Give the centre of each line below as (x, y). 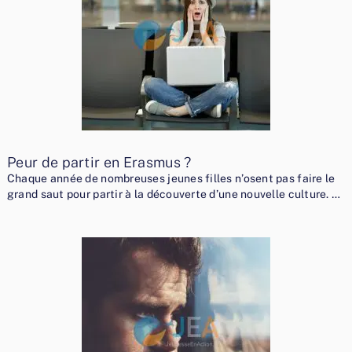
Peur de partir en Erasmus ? (99, 163)
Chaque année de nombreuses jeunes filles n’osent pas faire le (171, 179)
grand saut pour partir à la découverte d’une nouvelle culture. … (174, 194)
